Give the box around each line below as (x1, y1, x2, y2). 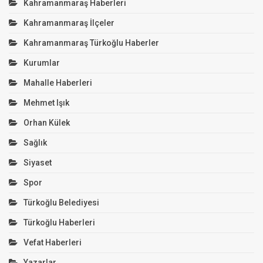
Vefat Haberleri (23, 238, 82, 248)
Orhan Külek (23, 118, 70, 128)
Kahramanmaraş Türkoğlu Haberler (23, 38, 159, 48)
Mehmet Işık (23, 98, 69, 108)
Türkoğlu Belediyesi (23, 198, 99, 208)
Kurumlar (23, 58, 60, 68)
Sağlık (23, 138, 47, 148)
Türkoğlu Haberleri (23, 218, 95, 228)
